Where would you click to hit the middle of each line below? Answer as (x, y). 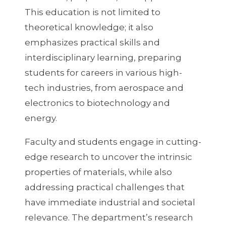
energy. (41, 118)
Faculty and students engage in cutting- (113, 142)
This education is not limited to (92, 12)
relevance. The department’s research (109, 217)
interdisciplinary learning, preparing (103, 57)
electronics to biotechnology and (97, 103)
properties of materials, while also (98, 172)
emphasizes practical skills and (92, 42)
